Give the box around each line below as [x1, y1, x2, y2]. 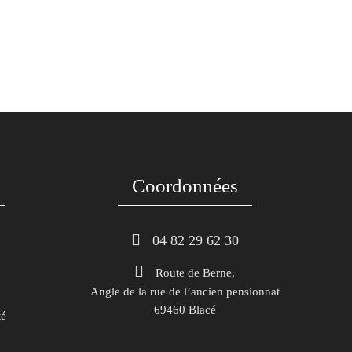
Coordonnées [131, 175, 238, 197]
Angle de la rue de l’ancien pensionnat [90, 285, 280, 299]
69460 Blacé [153, 303, 216, 317]
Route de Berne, [156, 266, 235, 280]
